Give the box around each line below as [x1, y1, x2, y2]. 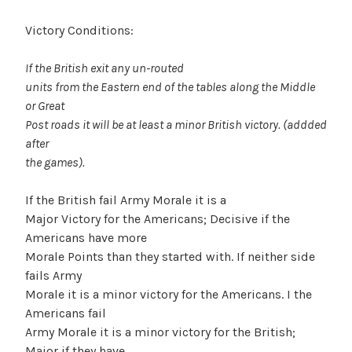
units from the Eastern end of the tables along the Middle [25, 79, 315, 94]
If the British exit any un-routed [25, 60, 184, 75]
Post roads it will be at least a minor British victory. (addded [25, 116, 327, 132]
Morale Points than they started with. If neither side [25, 248, 315, 264]
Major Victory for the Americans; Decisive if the [25, 211, 290, 226]
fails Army [25, 267, 82, 283]
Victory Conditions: [25, 22, 134, 38]
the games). [25, 154, 85, 170]
